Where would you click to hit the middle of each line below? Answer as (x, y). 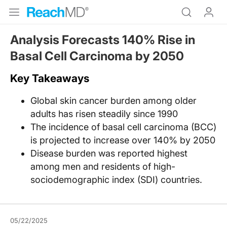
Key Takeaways (50, 78)
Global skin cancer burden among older (113, 101)
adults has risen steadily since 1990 (104, 114)
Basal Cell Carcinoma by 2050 (97, 56)
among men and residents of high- (103, 166)
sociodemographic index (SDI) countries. (116, 180)
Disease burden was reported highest (109, 153)
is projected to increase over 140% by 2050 (123, 140)
